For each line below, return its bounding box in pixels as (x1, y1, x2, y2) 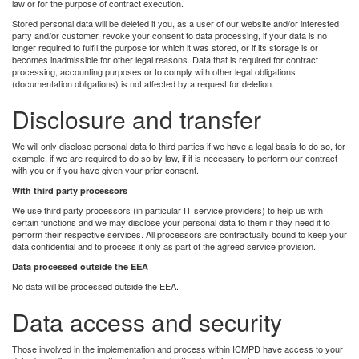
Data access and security (12, 304, 282, 339)
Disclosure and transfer (12, 101, 261, 136)
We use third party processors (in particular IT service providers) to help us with (12, 203, 323, 216)
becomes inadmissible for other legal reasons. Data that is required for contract (12, 52, 318, 66)
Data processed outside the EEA (12, 260, 148, 272)
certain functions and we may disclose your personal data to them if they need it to (12, 215, 330, 228)
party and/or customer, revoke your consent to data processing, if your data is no (12, 28, 327, 42)
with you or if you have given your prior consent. (12, 163, 199, 176)
